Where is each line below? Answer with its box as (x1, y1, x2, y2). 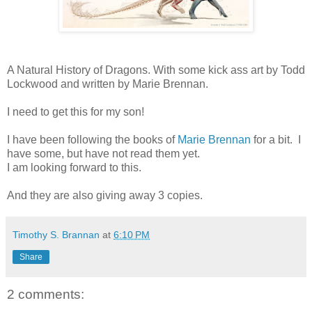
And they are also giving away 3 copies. (7, 189, 203, 201)
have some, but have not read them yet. (7, 147, 200, 159)
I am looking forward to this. (7, 161, 141, 173)
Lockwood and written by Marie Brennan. (7, 77, 208, 90)
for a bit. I (251, 133, 301, 146)
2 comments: (7, 286, 84, 302)
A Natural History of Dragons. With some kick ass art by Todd (7, 63, 305, 76)
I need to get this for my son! (7, 105, 144, 118)
